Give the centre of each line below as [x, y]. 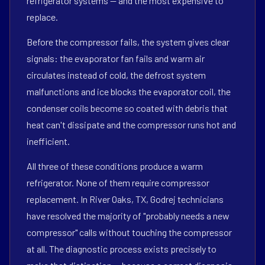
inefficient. [48, 141]
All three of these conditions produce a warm [115, 166]
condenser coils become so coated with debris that [127, 108]
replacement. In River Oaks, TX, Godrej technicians [125, 199]
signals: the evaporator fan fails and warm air [116, 58]
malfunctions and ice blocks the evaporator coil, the [129, 91]
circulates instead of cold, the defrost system [116, 75]
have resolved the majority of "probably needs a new [128, 216]
